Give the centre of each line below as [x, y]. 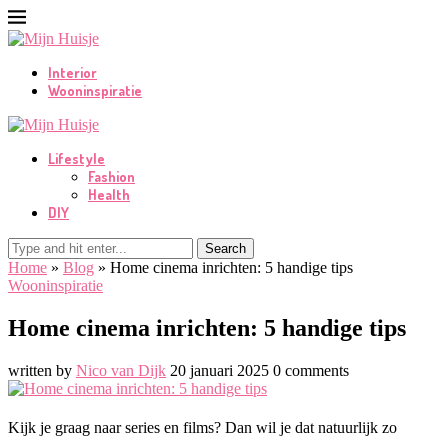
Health [109, 194]
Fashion [111, 176]
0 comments [311, 370]
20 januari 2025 [219, 370]
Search [225, 248]
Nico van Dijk [121, 370]
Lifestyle [76, 158]
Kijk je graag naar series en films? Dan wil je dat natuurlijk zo [202, 427]
